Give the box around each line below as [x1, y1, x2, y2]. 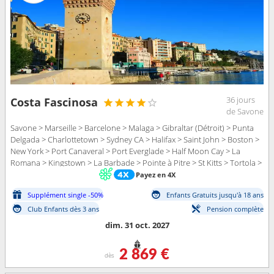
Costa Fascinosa [10, 95, 98, 110]
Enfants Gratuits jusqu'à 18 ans [166, 190, 264, 199]
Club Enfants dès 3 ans [28, 204, 99, 213]
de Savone [226, 106, 264, 117]
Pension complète [207, 204, 264, 213]
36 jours [226, 94, 255, 106]
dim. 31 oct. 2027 [105, 220, 169, 231]
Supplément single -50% [28, 190, 103, 199]
